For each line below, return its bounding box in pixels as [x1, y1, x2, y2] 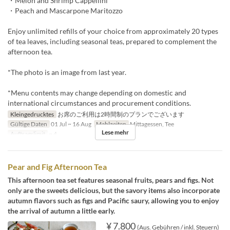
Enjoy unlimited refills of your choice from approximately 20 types [8, 27, 218, 36]
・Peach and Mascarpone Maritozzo [8, 6, 123, 15]
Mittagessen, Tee [129, 120, 175, 128]
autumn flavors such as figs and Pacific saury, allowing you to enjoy [8, 196, 219, 205]
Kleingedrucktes [10, 110, 54, 119]
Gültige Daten [10, 120, 47, 128]
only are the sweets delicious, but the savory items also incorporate [8, 186, 220, 195]
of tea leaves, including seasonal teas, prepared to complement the [8, 37, 217, 46]
